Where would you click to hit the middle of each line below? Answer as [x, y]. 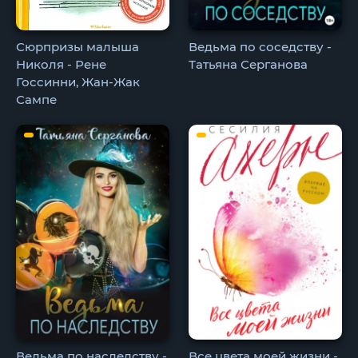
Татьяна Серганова [249, 65]
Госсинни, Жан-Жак [78, 82]
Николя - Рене [61, 65]
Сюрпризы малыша [78, 47]
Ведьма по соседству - [261, 47]
